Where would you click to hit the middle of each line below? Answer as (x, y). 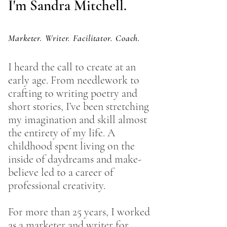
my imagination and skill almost (78, 120)
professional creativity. (57, 185)
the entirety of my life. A (62, 133)
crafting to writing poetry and (73, 93)
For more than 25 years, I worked (79, 212)
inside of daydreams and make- (75, 159)
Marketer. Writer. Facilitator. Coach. (74, 38)
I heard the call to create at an (72, 67)
